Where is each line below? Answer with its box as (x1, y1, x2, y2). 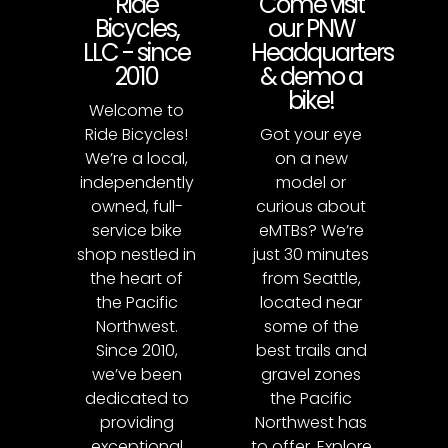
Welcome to (89, 99, 185, 123)
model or (276, 171, 347, 195)
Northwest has (255, 411, 368, 435)
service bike (91, 219, 182, 243)
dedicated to (84, 387, 189, 411)
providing (99, 411, 174, 435)
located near (260, 291, 363, 315)
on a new (274, 147, 348, 171)
